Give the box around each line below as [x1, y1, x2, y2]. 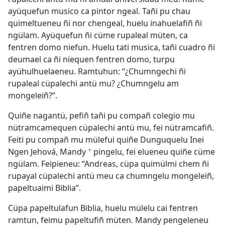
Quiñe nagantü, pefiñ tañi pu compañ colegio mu [8, 110, 195, 122]
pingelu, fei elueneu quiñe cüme [91, 146, 215, 158]
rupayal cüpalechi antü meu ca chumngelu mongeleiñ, [8, 170, 214, 182]
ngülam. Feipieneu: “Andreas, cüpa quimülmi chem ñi [8, 158, 209, 170]
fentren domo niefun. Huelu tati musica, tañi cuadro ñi [8, 42, 215, 53]
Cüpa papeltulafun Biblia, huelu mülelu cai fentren [8, 202, 198, 214]
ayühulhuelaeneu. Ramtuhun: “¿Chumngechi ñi [8, 66, 186, 77]
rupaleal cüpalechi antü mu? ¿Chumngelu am [8, 78, 179, 89]
